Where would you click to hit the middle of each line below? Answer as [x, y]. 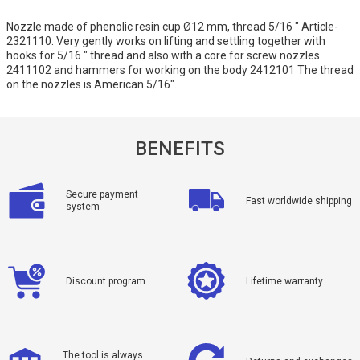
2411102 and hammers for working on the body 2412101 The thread [180, 70]
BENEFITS [180, 149]
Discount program [106, 281]
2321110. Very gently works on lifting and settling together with [166, 41]
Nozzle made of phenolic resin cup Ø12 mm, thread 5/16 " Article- [172, 27]
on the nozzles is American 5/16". [92, 84]
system [83, 207]
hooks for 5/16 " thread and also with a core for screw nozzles [163, 55]
